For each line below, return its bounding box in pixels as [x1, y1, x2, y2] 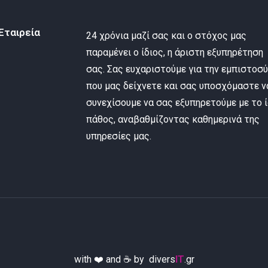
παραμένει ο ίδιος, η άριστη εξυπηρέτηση [86, 46, 264, 58]
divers [148, 253, 175, 265]
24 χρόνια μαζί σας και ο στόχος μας [86, 29, 247, 41]
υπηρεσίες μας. [86, 130, 152, 142]
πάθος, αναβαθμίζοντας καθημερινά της [86, 113, 260, 125]
